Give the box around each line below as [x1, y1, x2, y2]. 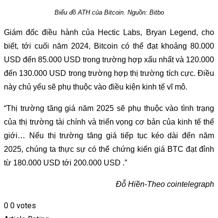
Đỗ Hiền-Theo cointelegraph [116, 180, 214, 189]
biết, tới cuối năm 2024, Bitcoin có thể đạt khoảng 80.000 [4, 42, 214, 51]
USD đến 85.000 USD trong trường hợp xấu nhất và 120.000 [4, 55, 214, 64]
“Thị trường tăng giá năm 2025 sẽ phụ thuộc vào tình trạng [4, 104, 214, 113]
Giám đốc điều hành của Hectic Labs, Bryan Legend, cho [4, 28, 214, 37]
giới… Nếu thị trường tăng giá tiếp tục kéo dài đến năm [4, 131, 214, 140]
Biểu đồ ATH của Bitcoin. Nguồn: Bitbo [54, 9, 164, 17]
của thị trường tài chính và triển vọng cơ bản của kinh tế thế [4, 118, 214, 127]
